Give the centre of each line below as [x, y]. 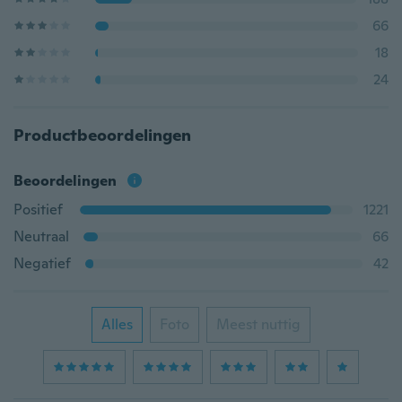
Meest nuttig [258, 324]
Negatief [42, 263]
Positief [38, 210]
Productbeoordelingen [102, 135]
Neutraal [41, 236]
